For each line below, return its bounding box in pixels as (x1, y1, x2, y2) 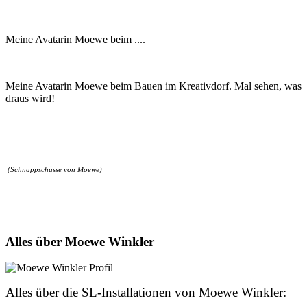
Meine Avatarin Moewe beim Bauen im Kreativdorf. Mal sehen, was (5, 79, 302, 92)
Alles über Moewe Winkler (5, 234, 154, 249)
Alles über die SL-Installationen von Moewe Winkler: (5, 285, 286, 300)
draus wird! (5, 92, 55, 104)
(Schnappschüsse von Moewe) (5, 165, 102, 173)
